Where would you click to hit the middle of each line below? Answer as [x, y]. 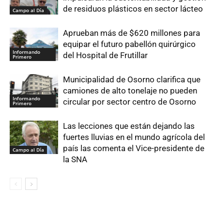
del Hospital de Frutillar [105, 55]
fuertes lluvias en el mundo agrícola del [134, 137]
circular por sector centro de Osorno [130, 102]
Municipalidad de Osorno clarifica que [132, 80]
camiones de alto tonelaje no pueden [130, 91]
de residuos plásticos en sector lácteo [133, 9]
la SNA [75, 160]
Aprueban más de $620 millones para [132, 33]
